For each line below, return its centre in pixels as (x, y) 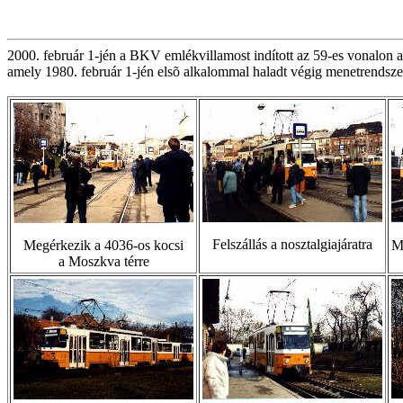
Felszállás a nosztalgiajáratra (292, 244)
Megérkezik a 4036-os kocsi (103, 245)
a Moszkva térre (103, 261)
